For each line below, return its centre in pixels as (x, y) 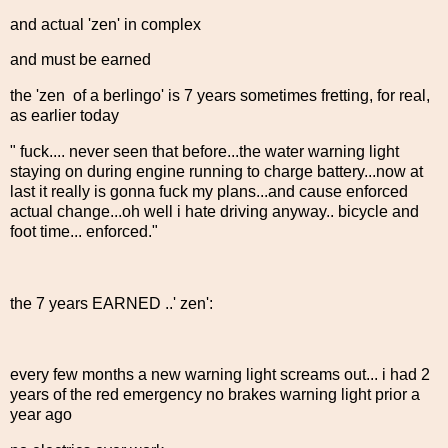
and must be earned (80, 60)
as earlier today (64, 116)
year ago (51, 415)
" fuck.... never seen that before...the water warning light (204, 152)
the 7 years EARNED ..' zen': (115, 303)
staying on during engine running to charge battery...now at (216, 172)
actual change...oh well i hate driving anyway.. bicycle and (214, 212)
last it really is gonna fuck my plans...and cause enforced (211, 192)
